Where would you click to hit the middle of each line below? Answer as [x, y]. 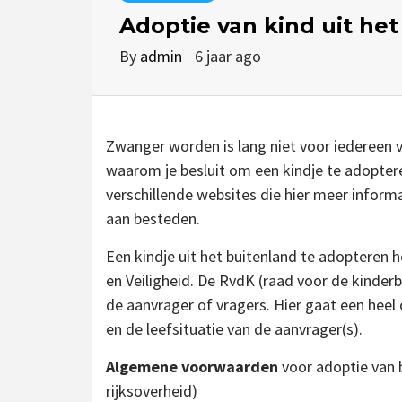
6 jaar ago [228, 56]
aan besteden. [153, 218]
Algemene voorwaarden [192, 367]
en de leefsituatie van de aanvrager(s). [234, 329]
